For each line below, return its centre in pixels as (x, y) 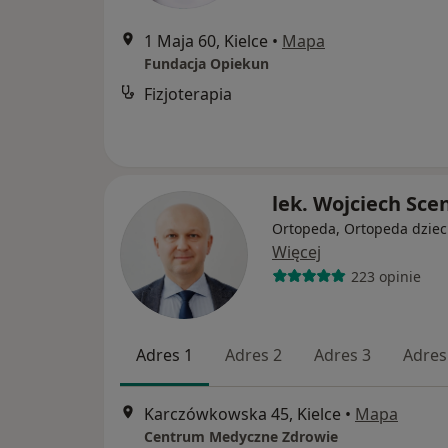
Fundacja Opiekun (206, 63)
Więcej (296, 252)
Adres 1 (164, 355)
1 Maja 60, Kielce (206, 41)
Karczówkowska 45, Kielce (242, 414)
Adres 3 (342, 355)
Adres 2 (253, 355)
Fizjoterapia (188, 94)
